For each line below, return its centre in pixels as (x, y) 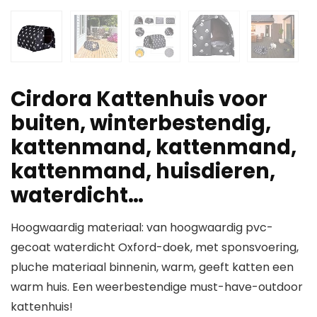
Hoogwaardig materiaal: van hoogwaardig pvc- (142, 228)
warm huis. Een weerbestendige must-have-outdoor (157, 287)
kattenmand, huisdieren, (143, 172)
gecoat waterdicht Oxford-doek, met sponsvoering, (155, 248)
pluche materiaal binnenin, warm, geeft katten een (152, 267)
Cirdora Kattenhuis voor (139, 99)
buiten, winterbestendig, (141, 123)
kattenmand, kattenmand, (154, 148)
